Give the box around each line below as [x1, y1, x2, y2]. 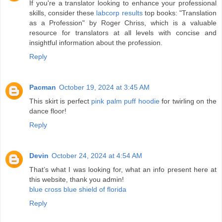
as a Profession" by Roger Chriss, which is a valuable [29, 19, 217, 27]
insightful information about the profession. [29, 39, 163, 47]
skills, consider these [29, 9, 97, 17]
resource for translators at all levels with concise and [29, 29, 217, 37]
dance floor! [29, 107, 66, 115]
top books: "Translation [142, 9, 217, 17]
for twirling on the [159, 97, 217, 106]
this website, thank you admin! [29, 175, 124, 184]
